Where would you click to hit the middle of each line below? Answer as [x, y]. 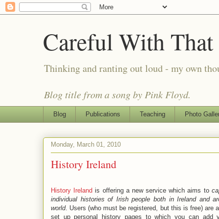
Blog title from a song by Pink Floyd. [117, 94]
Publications [103, 114]
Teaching [152, 114]
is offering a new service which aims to [152, 190]
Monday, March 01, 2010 [86, 145]
